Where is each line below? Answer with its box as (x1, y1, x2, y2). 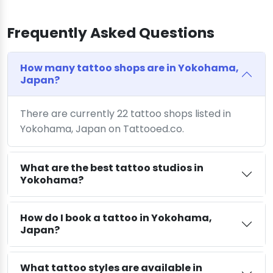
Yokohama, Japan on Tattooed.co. (20, 121, 184, 136)
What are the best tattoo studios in (20, 160, 204, 175)
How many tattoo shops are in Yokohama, (20, 60, 239, 75)
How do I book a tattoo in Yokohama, (20, 210, 212, 225)
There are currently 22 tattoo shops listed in (20, 106, 231, 121)
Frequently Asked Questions (7, 22, 214, 43)
